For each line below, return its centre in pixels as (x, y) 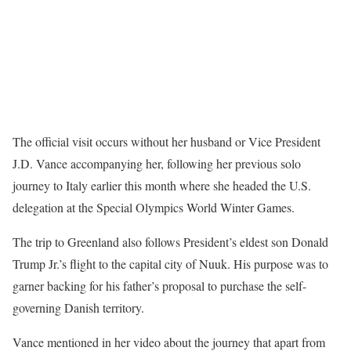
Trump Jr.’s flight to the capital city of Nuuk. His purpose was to (170, 263)
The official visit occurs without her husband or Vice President (166, 141)
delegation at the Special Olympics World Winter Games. (154, 207)
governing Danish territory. (78, 307)
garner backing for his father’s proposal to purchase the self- (159, 285)
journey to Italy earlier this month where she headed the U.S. (162, 185)
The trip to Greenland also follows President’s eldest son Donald (170, 241)
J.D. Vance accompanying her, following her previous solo (157, 163)
